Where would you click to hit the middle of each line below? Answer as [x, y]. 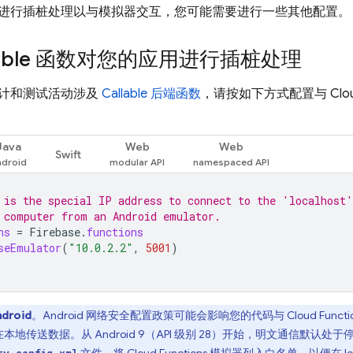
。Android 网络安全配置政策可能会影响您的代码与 [159, 315]
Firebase [55, 232]
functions [115, 232]
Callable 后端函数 [151, 94]
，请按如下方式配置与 [266, 94]
